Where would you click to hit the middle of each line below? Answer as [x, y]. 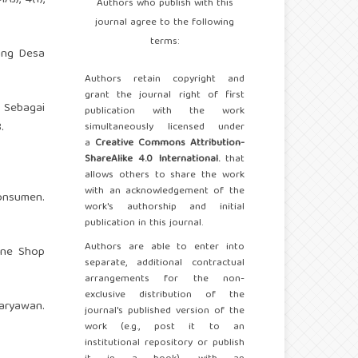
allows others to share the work [165, 176]
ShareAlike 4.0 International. [152, 160]
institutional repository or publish [165, 344]
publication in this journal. [144, 224]
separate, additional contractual [165, 264]
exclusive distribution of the [165, 296]
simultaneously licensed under [165, 128]
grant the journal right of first [165, 96]
